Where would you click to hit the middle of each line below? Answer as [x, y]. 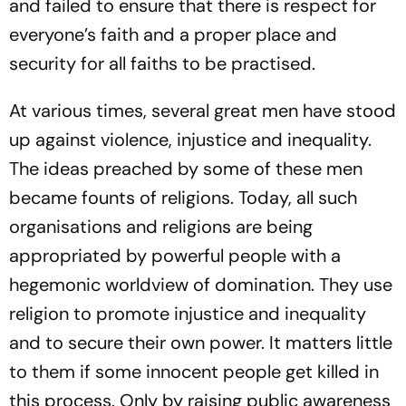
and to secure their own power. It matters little [201, 343]
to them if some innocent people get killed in [194, 372]
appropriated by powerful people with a [175, 256]
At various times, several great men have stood [203, 111]
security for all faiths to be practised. [162, 63]
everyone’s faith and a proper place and [173, 34]
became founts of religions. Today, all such [183, 198]
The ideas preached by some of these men [186, 169]
